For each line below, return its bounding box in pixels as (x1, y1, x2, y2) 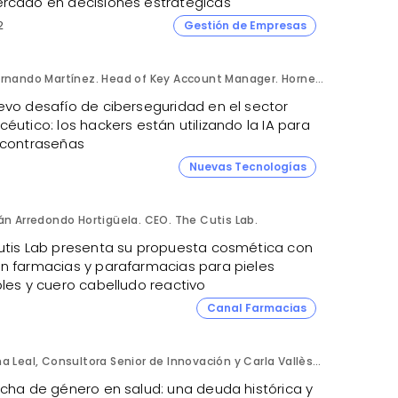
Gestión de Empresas (183, 17, 306, 33)
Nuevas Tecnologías (188, 158, 306, 174)
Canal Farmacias (206, 299, 306, 315)
